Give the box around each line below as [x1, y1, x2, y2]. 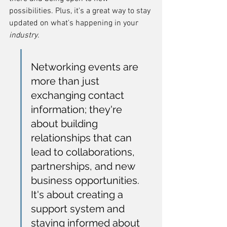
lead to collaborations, [31, 146, 137, 158]
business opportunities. [31, 174, 142, 186]
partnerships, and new [31, 160, 137, 172]
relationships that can [31, 132, 134, 144]
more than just [31, 75, 102, 87]
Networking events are [31, 61, 141, 73]
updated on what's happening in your [9, 18, 140, 28]
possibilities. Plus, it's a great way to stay [9, 6, 153, 16]
